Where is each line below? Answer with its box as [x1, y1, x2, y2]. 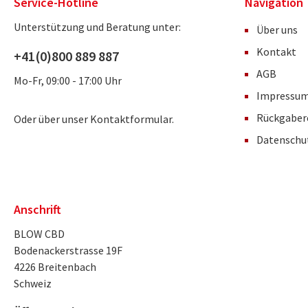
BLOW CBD [14, 227, 65, 241]
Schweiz [14, 276, 52, 291]
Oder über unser [14, 112, 90, 126]
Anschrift [14, 201, 61, 218]
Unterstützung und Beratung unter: [14, 20, 181, 34]
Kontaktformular [90, 112, 172, 126]
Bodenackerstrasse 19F [14, 243, 122, 258]
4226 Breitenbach [14, 260, 96, 274]
